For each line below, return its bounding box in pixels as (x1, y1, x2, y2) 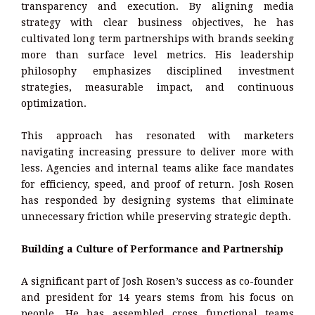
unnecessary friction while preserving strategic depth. (21, 210, 291, 222)
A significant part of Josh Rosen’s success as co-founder (21, 275, 294, 287)
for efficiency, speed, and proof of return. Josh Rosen (21, 178, 294, 190)
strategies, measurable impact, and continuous (21, 81, 294, 93)
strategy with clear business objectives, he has (21, 16, 294, 28)
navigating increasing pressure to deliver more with (21, 146, 294, 157)
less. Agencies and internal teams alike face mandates (21, 162, 294, 174)
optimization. (21, 97, 86, 109)
